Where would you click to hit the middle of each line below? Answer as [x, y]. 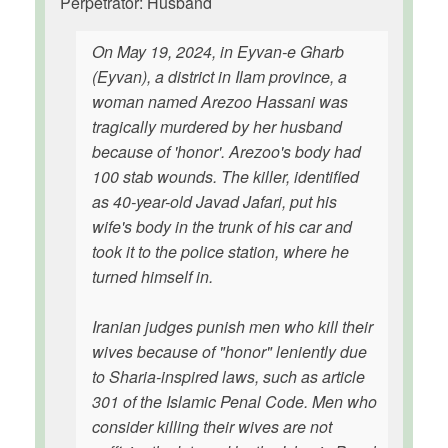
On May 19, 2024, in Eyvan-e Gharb [218, 51]
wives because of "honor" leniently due [229, 351]
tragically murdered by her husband [217, 126]
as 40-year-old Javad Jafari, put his [214, 201]
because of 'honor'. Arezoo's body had [226, 151]
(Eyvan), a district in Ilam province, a [219, 76]
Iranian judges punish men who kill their [232, 326]
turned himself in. [152, 276]
